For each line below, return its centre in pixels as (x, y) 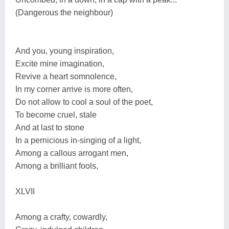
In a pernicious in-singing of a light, (78, 140)
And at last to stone (50, 127)
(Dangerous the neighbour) (64, 12)
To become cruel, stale (56, 114)
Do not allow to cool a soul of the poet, (84, 102)
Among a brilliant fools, (57, 166)
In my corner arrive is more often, (74, 89)
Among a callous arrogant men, (72, 153)
